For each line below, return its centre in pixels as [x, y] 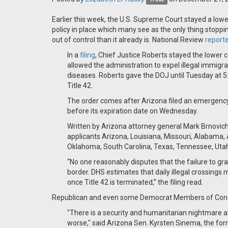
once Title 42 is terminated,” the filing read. [135, 182]
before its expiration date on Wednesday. [133, 111]
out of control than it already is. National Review [129, 40]
